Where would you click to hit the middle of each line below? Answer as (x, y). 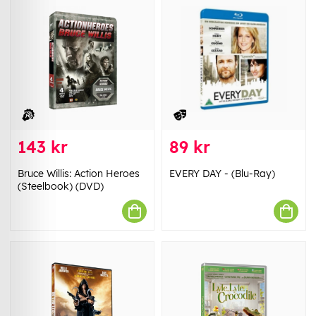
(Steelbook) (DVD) (61, 187)
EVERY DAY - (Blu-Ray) (222, 174)
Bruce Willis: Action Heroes (79, 174)
